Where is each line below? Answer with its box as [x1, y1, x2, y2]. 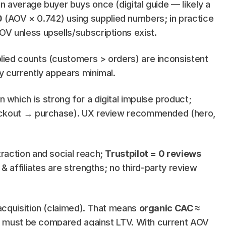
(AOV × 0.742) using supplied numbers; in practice [2, 13, 214, 24]
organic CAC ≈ [139, 203, 200, 213]
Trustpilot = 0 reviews [105, 148, 201, 159]
